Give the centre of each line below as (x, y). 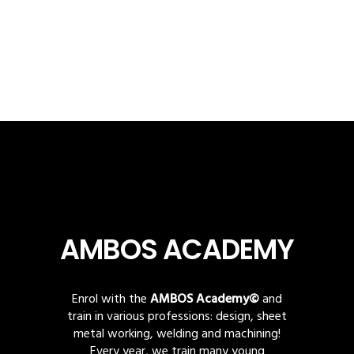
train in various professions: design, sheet (177, 317)
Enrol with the (111, 299)
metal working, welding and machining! (177, 334)
